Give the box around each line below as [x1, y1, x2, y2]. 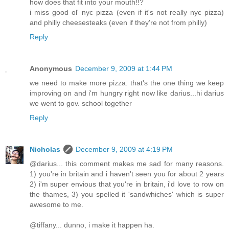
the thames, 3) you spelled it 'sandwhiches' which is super [30, 190, 224, 199]
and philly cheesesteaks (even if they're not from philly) [30, 18, 207, 27]
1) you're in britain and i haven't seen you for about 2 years [30, 170, 224, 178]
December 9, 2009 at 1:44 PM [75, 64, 172, 73]
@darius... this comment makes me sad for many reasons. [30, 159, 224, 168]
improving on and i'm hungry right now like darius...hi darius [30, 89, 224, 98]
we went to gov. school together [30, 99, 132, 108]
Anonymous [30, 64, 72, 73]
